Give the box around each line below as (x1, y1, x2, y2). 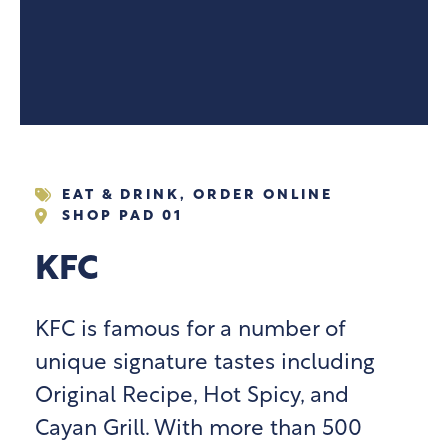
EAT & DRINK (62, 187, 180, 203)
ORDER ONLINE (193, 187, 333, 203)
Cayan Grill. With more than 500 (35, 417, 362, 441)
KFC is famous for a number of (35, 318, 346, 342)
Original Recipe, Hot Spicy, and (35, 384, 349, 408)
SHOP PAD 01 (62, 208, 183, 224)
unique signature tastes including (35, 351, 375, 375)
